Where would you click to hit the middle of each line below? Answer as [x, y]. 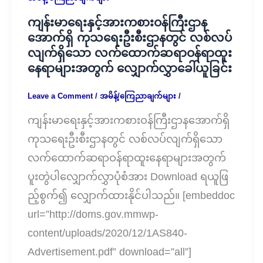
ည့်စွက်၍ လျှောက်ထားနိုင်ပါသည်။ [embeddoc [131, 195]
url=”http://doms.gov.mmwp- [93, 214]
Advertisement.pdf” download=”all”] [109, 252]
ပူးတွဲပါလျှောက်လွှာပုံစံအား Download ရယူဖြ [128, 176]
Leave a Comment [60, 96]
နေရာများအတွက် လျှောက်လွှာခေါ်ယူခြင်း [130, 68]
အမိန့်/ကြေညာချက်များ [138, 96]
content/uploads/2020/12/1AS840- [107, 233]
